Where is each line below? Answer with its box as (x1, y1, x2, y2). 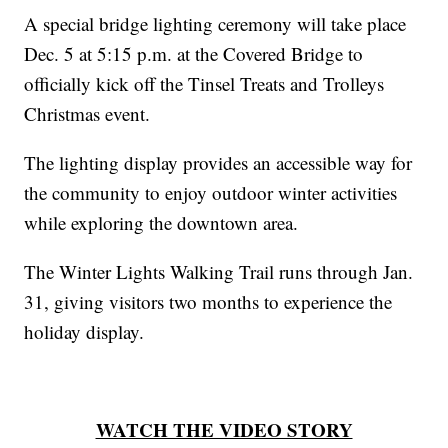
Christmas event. (24, 101, 151, 127)
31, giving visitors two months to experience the (24, 289, 393, 315)
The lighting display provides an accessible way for (24, 150, 413, 176)
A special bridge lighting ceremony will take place (24, 11, 407, 37)
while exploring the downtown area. (24, 210, 299, 236)
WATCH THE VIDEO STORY (95, 416, 353, 444)
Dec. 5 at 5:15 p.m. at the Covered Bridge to (24, 41, 364, 67)
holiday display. (24, 319, 145, 345)
